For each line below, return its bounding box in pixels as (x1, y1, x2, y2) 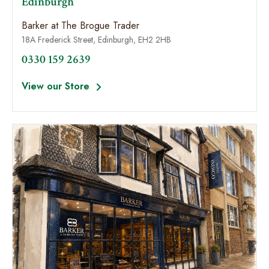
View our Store (22, 79, 92, 93)
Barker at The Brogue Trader (22, 19, 139, 32)
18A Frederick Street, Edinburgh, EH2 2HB (22, 34, 171, 46)
